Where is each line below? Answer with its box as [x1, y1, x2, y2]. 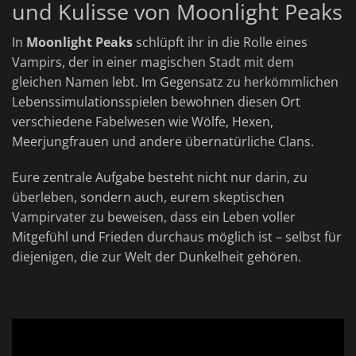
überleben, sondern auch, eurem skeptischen [12, 188, 284, 207]
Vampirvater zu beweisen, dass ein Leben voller [12, 208, 296, 226]
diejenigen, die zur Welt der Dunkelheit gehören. [12, 248, 301, 266]
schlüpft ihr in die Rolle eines [133, 33, 308, 52]
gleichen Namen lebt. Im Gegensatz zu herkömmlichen [12, 73, 339, 91]
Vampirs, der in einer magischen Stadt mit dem [12, 53, 294, 72]
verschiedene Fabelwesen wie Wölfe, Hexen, [12, 113, 273, 131]
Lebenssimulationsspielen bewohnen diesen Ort [12, 93, 300, 111]
